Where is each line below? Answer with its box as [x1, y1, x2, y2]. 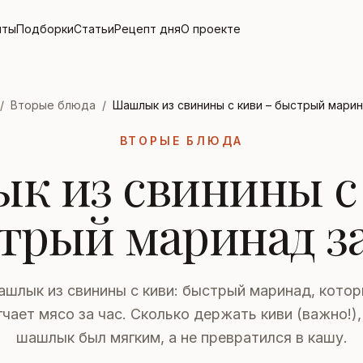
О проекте [181, 22, 241, 36]
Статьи [74, 22, 115, 36]
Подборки [16, 22, 75, 36]
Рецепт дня [114, 22, 181, 36]
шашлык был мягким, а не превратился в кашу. [15, 329, 348, 346]
